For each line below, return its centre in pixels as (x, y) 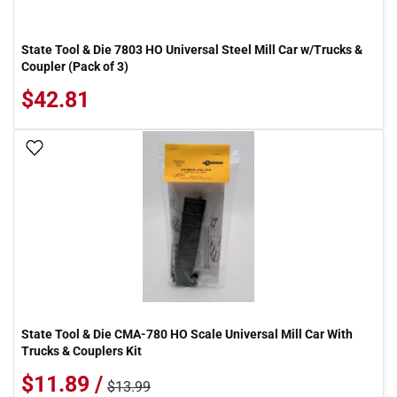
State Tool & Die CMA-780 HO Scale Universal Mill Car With (187, 334)
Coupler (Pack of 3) (75, 66)
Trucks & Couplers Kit (82, 351)
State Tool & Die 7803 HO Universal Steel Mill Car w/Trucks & (192, 50)
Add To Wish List (96, 149)
